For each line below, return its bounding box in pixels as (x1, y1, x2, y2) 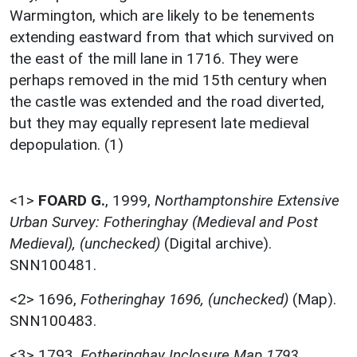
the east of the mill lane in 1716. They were (10, 49, 298, 68)
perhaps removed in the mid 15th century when (10, 70, 327, 89)
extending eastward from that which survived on (10, 27, 334, 46)
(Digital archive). (160, 233, 272, 253)
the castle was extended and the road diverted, (10, 92, 324, 111)
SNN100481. (10, 255, 96, 274)
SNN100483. (10, 311, 96, 330)
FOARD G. (38, 190, 105, 210)
